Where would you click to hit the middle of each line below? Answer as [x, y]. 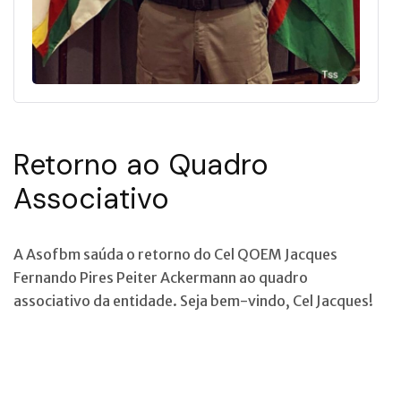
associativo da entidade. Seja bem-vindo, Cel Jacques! [193, 300]
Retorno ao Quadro [141, 164]
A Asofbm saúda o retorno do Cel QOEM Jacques [175, 254]
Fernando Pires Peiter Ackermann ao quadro [161, 277]
